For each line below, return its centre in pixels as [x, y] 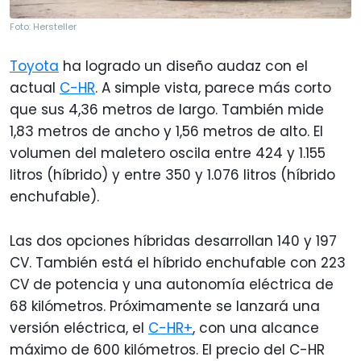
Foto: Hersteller [43, 27]
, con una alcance [256, 328]
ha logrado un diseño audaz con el [183, 66]
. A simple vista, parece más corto [213, 88]
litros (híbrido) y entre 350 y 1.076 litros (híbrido [172, 175]
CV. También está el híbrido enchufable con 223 [178, 263]
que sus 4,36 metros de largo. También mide [167, 110]
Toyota [34, 66]
